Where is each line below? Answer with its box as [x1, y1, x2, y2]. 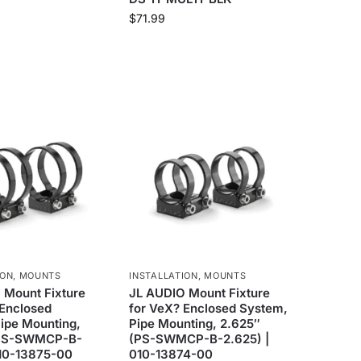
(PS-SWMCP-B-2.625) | [129, 330, 270, 346]
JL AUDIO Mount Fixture [129, 284, 271, 301]
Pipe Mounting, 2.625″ [129, 315, 261, 331]
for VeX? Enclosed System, [129, 300, 288, 316]
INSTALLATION [129, 269, 198, 281]
